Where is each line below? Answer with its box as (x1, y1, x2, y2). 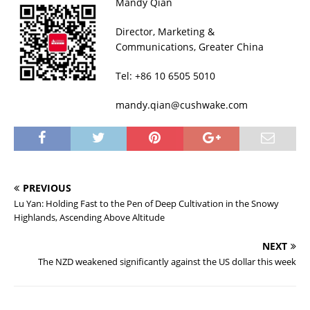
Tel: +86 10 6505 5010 (116, 69, 215, 82)
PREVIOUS (23, 181, 71, 194)
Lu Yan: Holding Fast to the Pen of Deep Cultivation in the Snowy (14, 197, 279, 210)
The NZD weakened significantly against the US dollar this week (38, 255, 296, 268)
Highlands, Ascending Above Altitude (14, 210, 165, 224)
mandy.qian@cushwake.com (116, 98, 248, 111)
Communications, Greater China (116, 39, 264, 53)
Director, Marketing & (116, 24, 215, 38)
